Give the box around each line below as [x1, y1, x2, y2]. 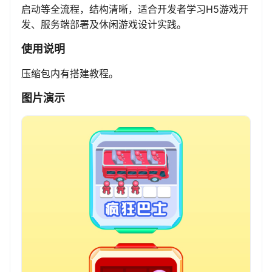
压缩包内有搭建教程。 [21, 67, 118, 80]
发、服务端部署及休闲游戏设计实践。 [21, 18, 186, 31]
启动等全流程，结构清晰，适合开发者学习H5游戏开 [21, 3, 248, 16]
